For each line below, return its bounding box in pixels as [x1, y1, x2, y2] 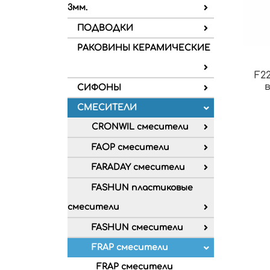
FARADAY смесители [92, 163, 185, 172]
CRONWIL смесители [92, 122, 189, 132]
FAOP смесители [92, 142, 169, 152]
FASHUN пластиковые [92, 183, 193, 193]
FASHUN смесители [92, 222, 183, 232]
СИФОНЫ [77, 83, 121, 92]
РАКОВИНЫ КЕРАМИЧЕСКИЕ [77, 43, 210, 53]
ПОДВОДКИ [77, 23, 133, 33]
